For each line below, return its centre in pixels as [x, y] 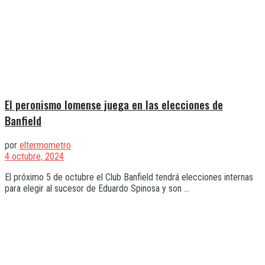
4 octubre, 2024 [34, 157]
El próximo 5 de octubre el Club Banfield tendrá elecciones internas [129, 177]
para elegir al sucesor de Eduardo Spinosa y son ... [97, 189]
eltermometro [45, 146]
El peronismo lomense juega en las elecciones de [114, 105]
